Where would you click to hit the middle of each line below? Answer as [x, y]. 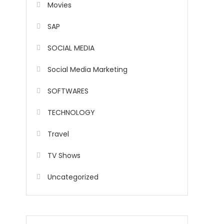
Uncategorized [73, 177]
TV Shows [64, 156]
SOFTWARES [68, 91]
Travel [58, 134]
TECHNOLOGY [71, 113]
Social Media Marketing [87, 70]
